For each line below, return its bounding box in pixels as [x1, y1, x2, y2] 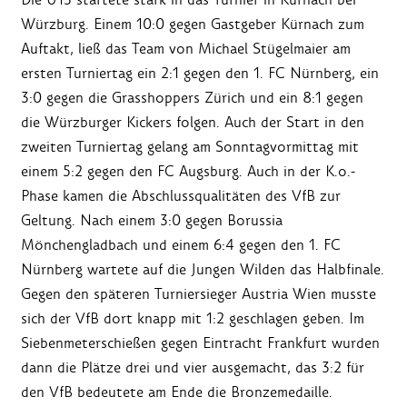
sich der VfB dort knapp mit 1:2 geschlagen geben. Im [21, 309, 364, 329]
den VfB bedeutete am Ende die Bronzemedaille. [21, 382, 333, 402]
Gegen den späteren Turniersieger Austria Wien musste [21, 284, 376, 304]
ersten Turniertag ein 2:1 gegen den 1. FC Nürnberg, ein [21, 64, 379, 84]
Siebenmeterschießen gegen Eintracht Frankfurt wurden [21, 333, 380, 353]
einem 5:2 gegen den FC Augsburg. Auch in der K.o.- [21, 162, 355, 182]
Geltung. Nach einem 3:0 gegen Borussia [21, 211, 283, 231]
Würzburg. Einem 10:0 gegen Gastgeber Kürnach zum [21, 15, 364, 35]
